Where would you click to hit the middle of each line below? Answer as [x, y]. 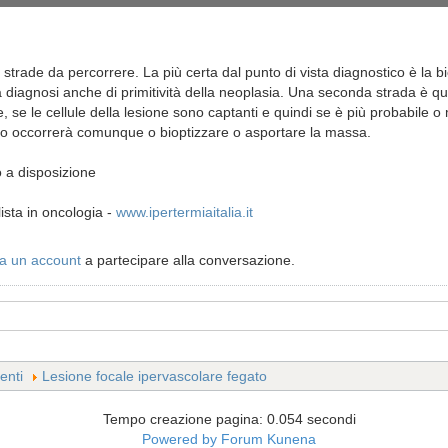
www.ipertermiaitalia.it [184, 211]
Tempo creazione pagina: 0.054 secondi [229, 419]
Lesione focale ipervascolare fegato [154, 376]
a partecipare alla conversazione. [188, 259]
